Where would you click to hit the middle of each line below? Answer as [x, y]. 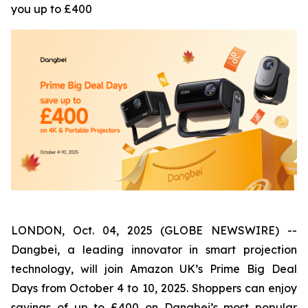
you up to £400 [52, 9]
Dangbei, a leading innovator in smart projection [154, 250]
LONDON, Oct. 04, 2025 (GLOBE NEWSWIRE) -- [154, 230]
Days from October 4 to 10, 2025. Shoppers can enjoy [154, 288]
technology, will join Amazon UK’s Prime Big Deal [154, 269]
